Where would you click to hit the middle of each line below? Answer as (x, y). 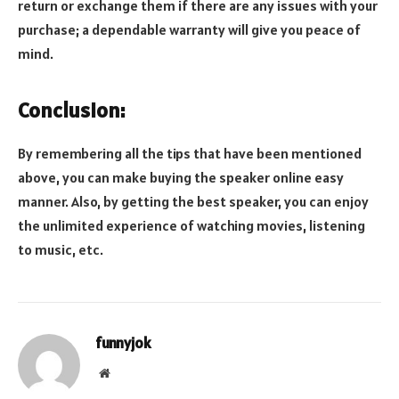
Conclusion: (71, 110)
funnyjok (123, 343)
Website (129, 373)
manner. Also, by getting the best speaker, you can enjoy (193, 202)
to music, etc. (61, 250)
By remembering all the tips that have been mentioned (190, 154)
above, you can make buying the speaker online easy (181, 178)
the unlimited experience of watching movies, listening (191, 226)
